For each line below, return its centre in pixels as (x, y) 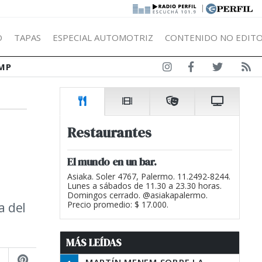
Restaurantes (109, 132)
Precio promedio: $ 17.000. (118, 204)
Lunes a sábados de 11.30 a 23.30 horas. (144, 186)
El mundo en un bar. (112, 162)
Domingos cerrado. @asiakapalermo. (137, 195)
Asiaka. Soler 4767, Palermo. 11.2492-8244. (149, 176)
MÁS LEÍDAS (94, 243)
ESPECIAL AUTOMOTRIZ (103, 37)
